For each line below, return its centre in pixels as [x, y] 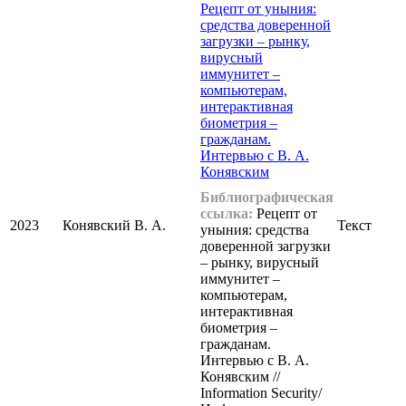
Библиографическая [267, 198]
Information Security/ [261, 393]
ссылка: [227, 214]
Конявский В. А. [114, 226]
